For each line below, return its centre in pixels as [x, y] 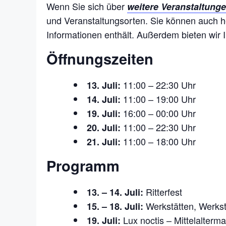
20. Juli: [104, 127]
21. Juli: [104, 142]
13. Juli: [104, 85]
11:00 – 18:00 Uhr [158, 141]
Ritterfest [163, 191]
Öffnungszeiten [100, 59]
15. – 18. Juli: [115, 206]
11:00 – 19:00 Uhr [158, 99]
